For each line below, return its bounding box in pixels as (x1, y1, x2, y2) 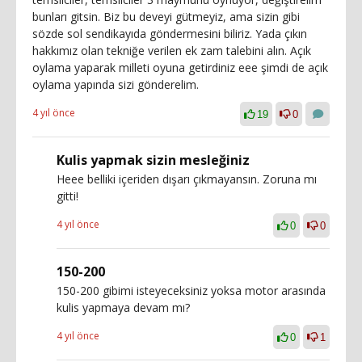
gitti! (57, 187, 78, 204)
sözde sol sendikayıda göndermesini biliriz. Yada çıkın (32, 25, 307, 41)
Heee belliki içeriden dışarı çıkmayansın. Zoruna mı (57, 170, 317, 187)
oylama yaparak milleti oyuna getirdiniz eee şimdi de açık (32, 59, 328, 75)
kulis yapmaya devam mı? (57, 299, 190, 315)
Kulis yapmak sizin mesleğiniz (57, 150, 250, 169)
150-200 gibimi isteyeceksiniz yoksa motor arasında (57, 282, 326, 298)
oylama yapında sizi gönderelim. (32, 76, 199, 92)
